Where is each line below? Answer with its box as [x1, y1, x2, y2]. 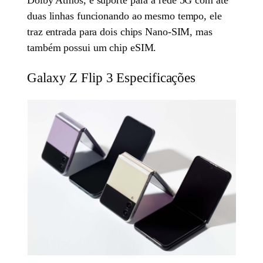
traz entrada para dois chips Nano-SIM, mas [27, 25, 213, 38]
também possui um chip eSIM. [27, 41, 157, 53]
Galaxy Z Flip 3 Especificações [27, 69, 196, 85]
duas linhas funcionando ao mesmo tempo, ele [27, 9, 222, 22]
